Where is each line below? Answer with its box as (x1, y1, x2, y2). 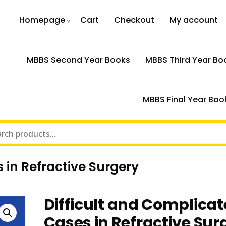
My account (169, 14, 218, 26)
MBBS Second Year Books (26, 54, 130, 66)
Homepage (19, 14, 66, 26)
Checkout (114, 14, 155, 26)
